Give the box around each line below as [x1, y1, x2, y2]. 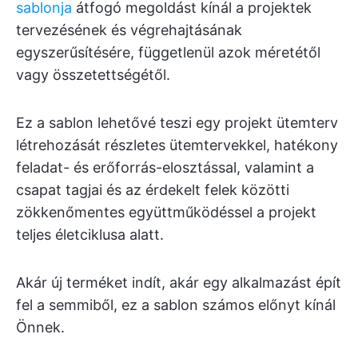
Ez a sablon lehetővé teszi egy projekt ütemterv [16, 113, 338, 131]
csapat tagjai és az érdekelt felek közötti [16, 181, 289, 198]
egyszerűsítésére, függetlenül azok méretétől [16, 43, 320, 61]
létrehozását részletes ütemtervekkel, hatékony [16, 136, 338, 153]
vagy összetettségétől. [16, 66, 170, 83]
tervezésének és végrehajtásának [16, 21, 242, 38]
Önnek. [16, 318, 65, 336]
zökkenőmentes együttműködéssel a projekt [16, 203, 316, 221]
